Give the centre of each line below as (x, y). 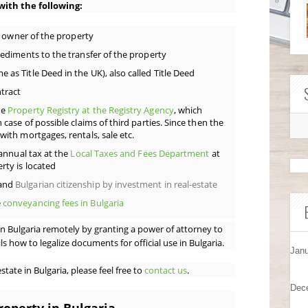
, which (188, 110)
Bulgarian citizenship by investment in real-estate (115, 184)
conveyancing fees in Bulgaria (63, 203)
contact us (166, 270)
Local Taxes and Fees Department (139, 153)
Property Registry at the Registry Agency (91, 110)
